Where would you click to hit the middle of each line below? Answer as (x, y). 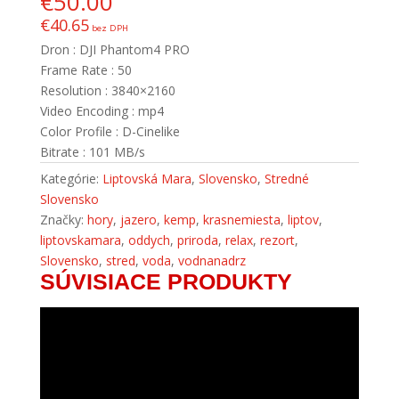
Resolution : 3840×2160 (107, 90)
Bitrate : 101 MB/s (92, 151)
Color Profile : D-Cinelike (110, 131)
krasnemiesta (241, 219)
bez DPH (108, 28)
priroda (197, 240)
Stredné (286, 178)
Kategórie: (71, 178)
